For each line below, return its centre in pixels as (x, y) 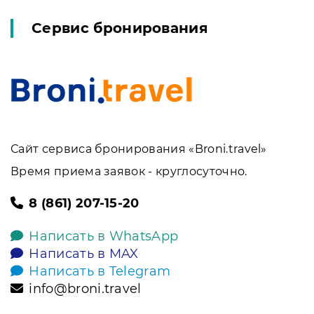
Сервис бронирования (120, 28)
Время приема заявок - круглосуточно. (129, 171)
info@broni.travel (85, 288)
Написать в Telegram (100, 271)
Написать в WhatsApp (104, 236)
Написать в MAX (84, 253)
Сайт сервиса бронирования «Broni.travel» (139, 149)
